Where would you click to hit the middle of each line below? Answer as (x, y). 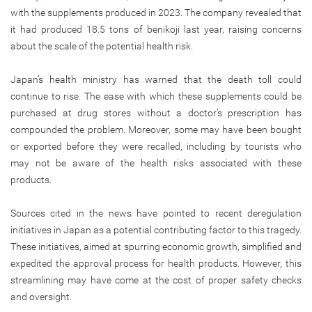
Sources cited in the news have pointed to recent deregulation (156, 213)
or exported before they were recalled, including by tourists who (156, 146)
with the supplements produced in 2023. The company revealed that (156, 12)
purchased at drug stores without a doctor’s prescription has (156, 112)
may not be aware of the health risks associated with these (156, 163)
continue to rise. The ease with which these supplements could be (156, 96)
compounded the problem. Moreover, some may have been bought (156, 129)
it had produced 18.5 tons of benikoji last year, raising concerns (156, 29)
